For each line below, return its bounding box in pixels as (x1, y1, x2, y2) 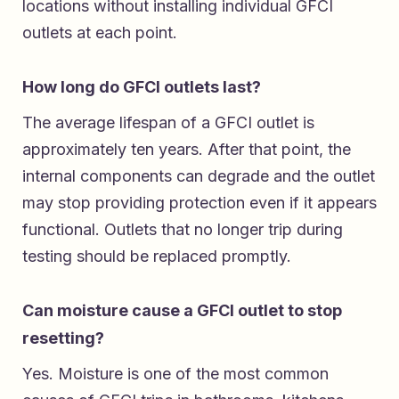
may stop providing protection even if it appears (22, 193, 377, 213)
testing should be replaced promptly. (22, 247, 291, 266)
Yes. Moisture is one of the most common (22, 364, 329, 384)
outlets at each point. (22, 23, 177, 43)
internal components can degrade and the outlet (22, 167, 375, 186)
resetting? (22, 329, 104, 348)
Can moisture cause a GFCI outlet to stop (22, 301, 342, 321)
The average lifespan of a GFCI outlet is (22, 113, 314, 133)
